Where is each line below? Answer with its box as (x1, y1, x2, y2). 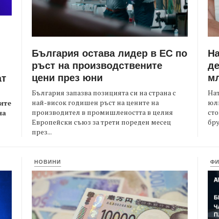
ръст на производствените (32, 58, 162, 72)
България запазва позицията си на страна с (32, 88, 176, 98)
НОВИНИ (34, 158, 61, 166)
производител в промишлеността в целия (32, 108, 173, 117)
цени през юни (32, 70, 103, 85)
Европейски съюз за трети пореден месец (32, 117, 171, 127)
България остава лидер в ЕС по (32, 45, 187, 60)
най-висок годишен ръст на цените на (32, 98, 159, 108)
